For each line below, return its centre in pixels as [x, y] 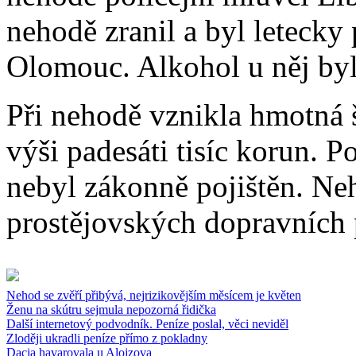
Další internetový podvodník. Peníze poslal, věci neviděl [147, 324]
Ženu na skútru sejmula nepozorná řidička [111, 310]
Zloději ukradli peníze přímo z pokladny [107, 339]
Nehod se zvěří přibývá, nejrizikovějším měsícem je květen [154, 296]
